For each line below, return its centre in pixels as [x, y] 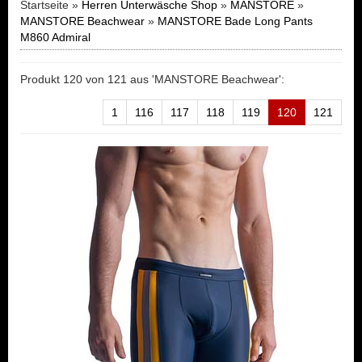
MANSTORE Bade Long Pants [235, 21]
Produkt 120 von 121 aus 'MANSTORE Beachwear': [152, 79]
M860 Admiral [55, 37]
